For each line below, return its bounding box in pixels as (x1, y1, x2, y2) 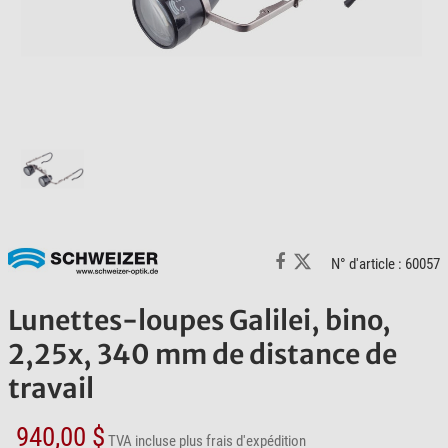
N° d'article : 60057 (331, 254, 440, 273)
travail (8, 371, 94, 406)
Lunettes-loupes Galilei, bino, (8, 303, 391, 338)
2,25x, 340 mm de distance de (8, 337, 397, 372)
